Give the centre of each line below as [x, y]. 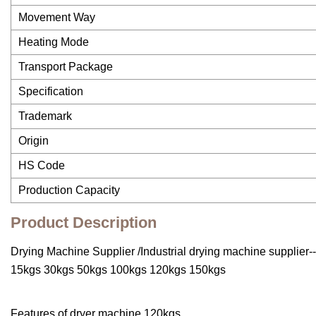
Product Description [84, 223]
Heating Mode [54, 42]
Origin [34, 141]
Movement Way [57, 18]
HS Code [42, 166]
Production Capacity [69, 190]
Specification [51, 92]
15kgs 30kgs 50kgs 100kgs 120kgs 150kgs [118, 270]
